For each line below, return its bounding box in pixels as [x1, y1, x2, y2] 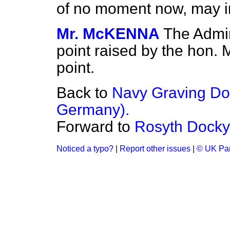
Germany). [56, 101, 129, 118]
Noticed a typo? [56, 144, 113, 153]
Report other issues [120, 144, 190, 153]
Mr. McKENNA [56, 25, 160, 42]
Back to [56, 84, 112, 101]
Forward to [56, 118, 135, 135]
